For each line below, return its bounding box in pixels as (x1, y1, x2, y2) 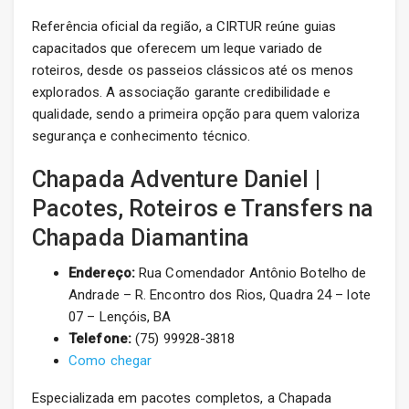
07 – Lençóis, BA (68, 309, 172, 326)
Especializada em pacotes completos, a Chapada (32, 390, 332, 407)
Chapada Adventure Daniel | (32, 166, 320, 194)
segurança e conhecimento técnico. (32, 128, 251, 145)
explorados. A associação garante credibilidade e (32, 84, 330, 101)
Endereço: (68, 265, 135, 282)
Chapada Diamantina (32, 225, 249, 252)
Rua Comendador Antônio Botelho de (134, 265, 367, 282)
